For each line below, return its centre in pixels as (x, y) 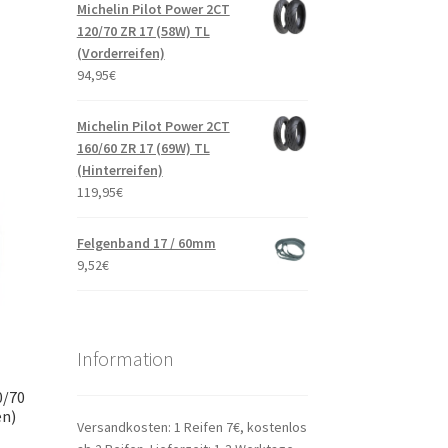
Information (125, 359)
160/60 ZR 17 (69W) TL (143, 148)
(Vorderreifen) (120, 53)
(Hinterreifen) (119, 170)
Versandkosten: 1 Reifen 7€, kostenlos (191, 426)
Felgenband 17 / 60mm (146, 243)
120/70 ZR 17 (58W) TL (143, 31)
